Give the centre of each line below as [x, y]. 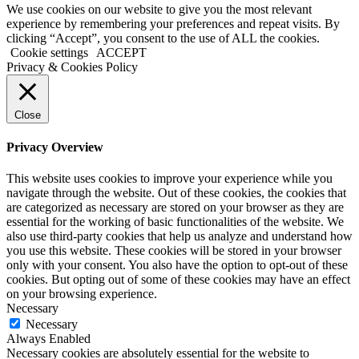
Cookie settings [49, 52]
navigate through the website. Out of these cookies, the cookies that [176, 193]
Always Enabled [48, 339]
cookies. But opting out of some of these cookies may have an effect [178, 280]
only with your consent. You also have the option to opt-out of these [177, 265]
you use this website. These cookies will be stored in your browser [174, 251]
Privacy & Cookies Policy [72, 67]
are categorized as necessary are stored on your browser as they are [175, 208]
